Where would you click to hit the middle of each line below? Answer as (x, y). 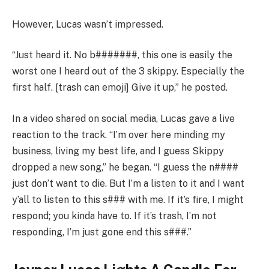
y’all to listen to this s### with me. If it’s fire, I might (128, 199)
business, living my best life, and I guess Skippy (118, 151)
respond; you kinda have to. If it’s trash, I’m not (114, 216)
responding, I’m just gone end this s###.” (102, 232)
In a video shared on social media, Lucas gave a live (123, 118)
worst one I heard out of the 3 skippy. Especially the (128, 71)
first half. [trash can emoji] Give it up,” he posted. (120, 88)
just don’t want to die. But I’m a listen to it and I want (128, 183)
